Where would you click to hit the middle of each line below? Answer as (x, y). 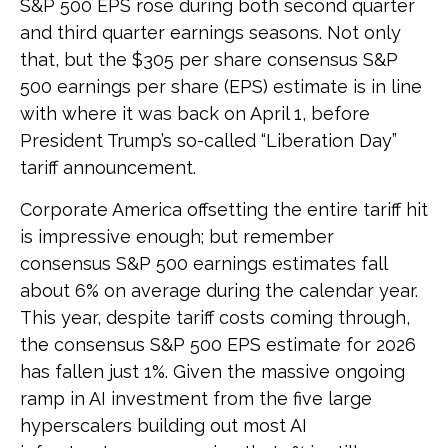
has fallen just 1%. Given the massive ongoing (212, 371)
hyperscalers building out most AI (163, 425)
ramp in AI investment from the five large (196, 398)
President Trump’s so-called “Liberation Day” (208, 140)
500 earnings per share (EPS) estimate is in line (221, 86)
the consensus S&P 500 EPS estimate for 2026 (218, 344)
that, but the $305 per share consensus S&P (209, 59)
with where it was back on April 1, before (195, 113)
